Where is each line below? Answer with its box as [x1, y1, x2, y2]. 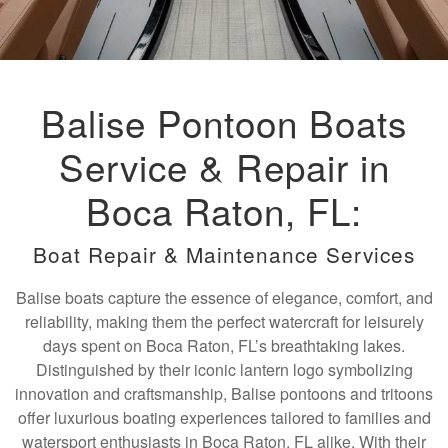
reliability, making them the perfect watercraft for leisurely [24, 310, 424, 333]
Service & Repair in [58, 140, 390, 192]
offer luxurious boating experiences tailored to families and [17, 406, 431, 429]
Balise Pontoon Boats [41, 96, 407, 148]
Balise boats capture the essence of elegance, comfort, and [15, 286, 433, 309]
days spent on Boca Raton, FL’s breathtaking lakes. [43, 334, 405, 357]
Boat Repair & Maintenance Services [33, 239, 415, 269]
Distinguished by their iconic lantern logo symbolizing [35, 358, 413, 381]
